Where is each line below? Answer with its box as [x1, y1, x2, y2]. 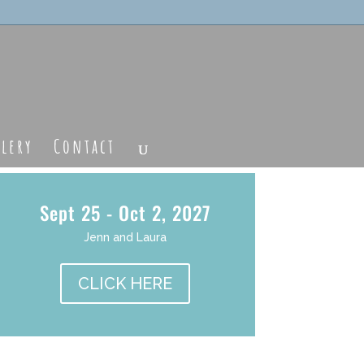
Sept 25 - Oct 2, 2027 [39, 199, 211, 227]
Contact [54, 133, 115, 158]
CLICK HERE [78, 274, 173, 294]
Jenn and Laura [84, 231, 167, 245]
